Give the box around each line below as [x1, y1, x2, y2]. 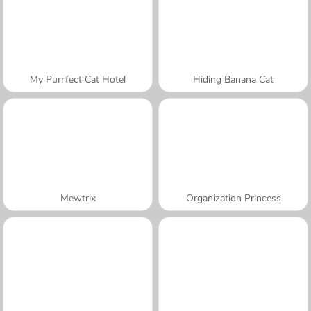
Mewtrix [60, 191, 96, 205]
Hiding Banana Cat [193, 72, 274, 86]
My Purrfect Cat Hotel [30, 72, 126, 86]
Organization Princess [185, 191, 281, 205]
